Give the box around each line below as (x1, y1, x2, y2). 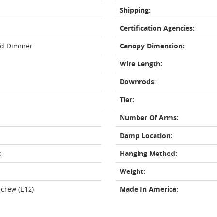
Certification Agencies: (120, 23, 195, 32)
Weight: (120, 167, 145, 176)
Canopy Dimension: (120, 41, 185, 50)
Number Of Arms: (120, 113, 179, 122)
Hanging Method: (120, 149, 177, 158)
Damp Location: (120, 131, 172, 140)
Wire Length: (120, 59, 162, 68)
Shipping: (120, 5, 151, 15)
